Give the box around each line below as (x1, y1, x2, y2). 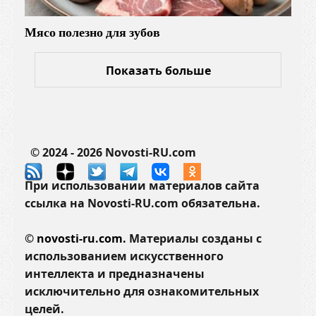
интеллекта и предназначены (25, 265, 205, 281)
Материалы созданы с (126, 230, 262, 246)
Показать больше (105, 63, 211, 79)
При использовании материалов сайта (25, 177, 260, 193)
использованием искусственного (25, 248, 224, 264)
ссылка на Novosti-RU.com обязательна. (25, 195, 288, 211)
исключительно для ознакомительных (25, 283, 259, 299)
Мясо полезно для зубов (25, 23, 160, 42)
